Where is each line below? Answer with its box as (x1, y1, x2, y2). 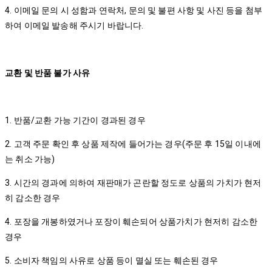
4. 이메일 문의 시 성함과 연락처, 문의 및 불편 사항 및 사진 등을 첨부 (5, 5, 263, 15)
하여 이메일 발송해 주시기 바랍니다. (5, 21, 144, 30)
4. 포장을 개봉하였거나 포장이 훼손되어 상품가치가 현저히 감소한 (5, 217, 258, 226)
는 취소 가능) (5, 154, 57, 164)
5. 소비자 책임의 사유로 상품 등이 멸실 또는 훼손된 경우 (5, 256, 219, 265)
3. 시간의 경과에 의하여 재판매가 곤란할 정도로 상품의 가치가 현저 (5, 178, 262, 188)
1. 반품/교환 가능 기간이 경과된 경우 (5, 115, 148, 125)
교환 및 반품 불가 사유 (5, 68, 92, 78)
